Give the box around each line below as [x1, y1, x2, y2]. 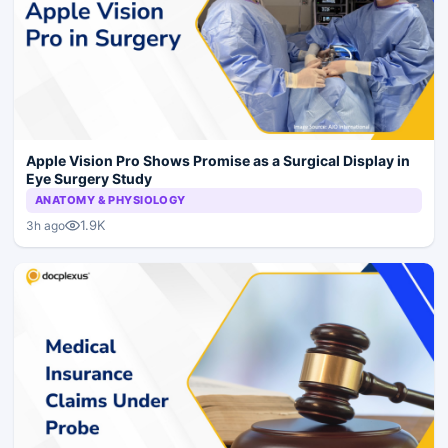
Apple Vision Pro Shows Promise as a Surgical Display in [26, 152, 410, 170]
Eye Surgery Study [26, 170, 152, 188]
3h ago [26, 217, 65, 233]
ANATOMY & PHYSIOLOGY [35, 193, 186, 208]
